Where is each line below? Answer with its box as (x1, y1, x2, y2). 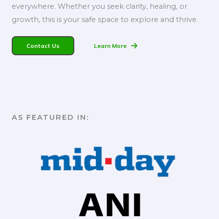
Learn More (94, 42, 127, 49)
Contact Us (26, 42, 60, 49)
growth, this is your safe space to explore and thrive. (12, 15, 198, 24)
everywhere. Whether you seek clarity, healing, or (12, 2, 187, 11)
